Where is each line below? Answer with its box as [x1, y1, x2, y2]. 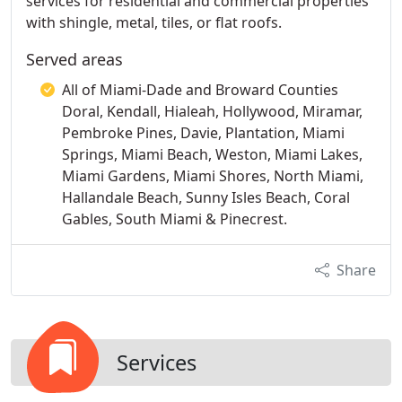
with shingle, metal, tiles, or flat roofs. [26, 13, 282, 32]
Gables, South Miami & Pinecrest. [62, 209, 287, 229]
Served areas [26, 48, 123, 70]
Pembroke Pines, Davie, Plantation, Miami [62, 123, 345, 143]
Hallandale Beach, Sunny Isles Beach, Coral [62, 188, 350, 207]
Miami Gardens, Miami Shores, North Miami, [62, 166, 363, 186]
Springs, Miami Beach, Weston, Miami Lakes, [62, 144, 363, 164]
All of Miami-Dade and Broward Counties [62, 80, 338, 100]
